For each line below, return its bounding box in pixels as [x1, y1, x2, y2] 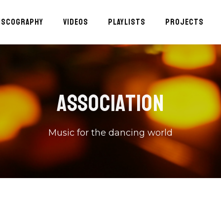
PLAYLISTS [108, 17, 146, 27]
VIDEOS [63, 17, 89, 27]
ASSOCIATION [57, 88, 164, 118]
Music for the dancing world [48, 127, 173, 138]
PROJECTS [165, 17, 204, 27]
